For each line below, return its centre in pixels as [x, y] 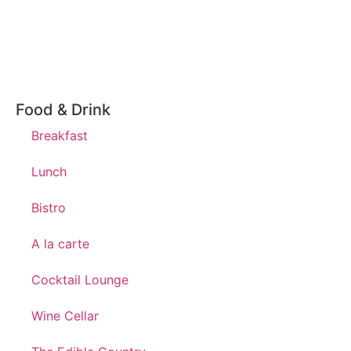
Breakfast [60, 136]
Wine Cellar [65, 316]
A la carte [60, 244]
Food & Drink [63, 110]
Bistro [49, 208]
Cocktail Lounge [80, 280]
